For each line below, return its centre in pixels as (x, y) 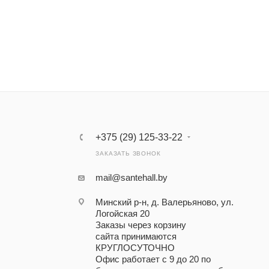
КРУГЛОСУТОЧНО (135, 248)
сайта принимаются (136, 237)
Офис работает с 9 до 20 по (153, 259)
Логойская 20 (123, 214)
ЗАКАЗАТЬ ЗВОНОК (128, 154)
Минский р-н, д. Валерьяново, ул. (165, 202)
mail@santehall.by (132, 178)
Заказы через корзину (141, 225)
